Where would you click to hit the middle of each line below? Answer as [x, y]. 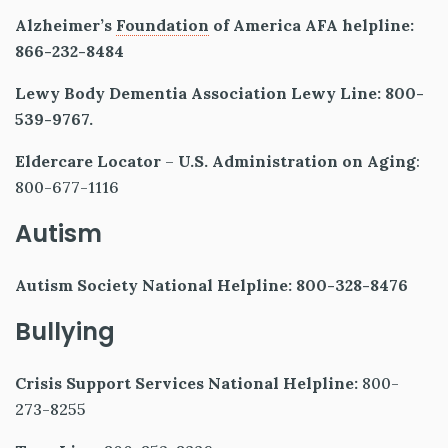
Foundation [162, 25]
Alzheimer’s [65, 25]
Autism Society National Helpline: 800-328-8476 [215, 285]
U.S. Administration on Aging [297, 161]
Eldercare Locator [88, 161]
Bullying [65, 332]
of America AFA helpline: [311, 25]
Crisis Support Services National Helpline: [186, 383]
